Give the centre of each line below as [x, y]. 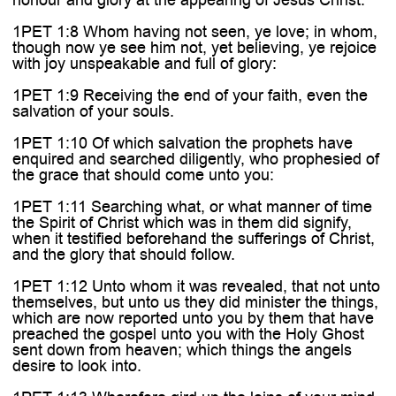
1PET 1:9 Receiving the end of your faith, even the [190, 95]
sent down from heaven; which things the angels [182, 350]
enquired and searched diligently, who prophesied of [195, 159]
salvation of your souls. [93, 111]
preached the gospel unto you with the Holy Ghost [188, 334]
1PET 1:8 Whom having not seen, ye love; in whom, [194, 31]
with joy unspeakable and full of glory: [144, 63]
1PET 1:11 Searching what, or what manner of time [192, 206]
